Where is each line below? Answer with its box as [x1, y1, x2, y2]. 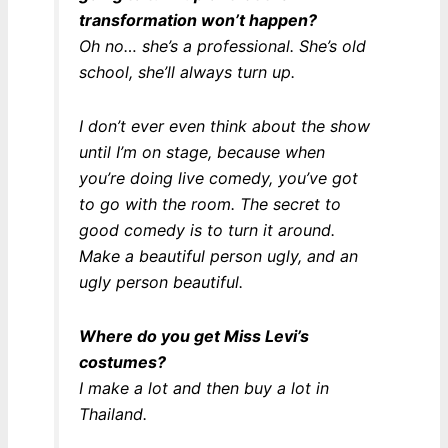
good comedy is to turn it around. [78, 219, 335, 240]
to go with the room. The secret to [78, 193, 341, 214]
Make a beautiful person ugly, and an [78, 245, 358, 266]
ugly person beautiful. [78, 271, 243, 292]
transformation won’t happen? [78, 9, 317, 30]
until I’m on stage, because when [78, 141, 325, 162]
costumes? [78, 351, 166, 372]
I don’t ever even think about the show [78, 115, 370, 136]
